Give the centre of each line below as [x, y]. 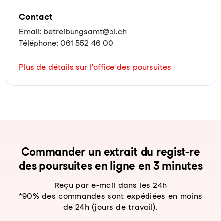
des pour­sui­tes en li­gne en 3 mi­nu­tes [110, 166]
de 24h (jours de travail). [110, 207]
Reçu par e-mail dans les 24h [110, 185]
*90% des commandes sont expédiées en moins [110, 196]
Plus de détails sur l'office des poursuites [95, 67]
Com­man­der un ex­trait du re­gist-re [110, 152]
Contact [36, 17]
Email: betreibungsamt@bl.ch [73, 31]
